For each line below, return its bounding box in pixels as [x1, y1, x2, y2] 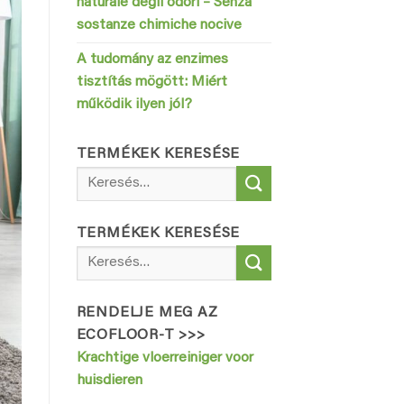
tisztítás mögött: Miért [76, 75, 227, 90]
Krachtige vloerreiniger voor [76, 351, 253, 366]
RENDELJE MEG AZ [76, 306, 218, 321]
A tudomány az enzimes [76, 52, 228, 68]
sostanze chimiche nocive [76, 18, 242, 33]
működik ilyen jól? [76, 97, 192, 113]
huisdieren [76, 373, 142, 389]
